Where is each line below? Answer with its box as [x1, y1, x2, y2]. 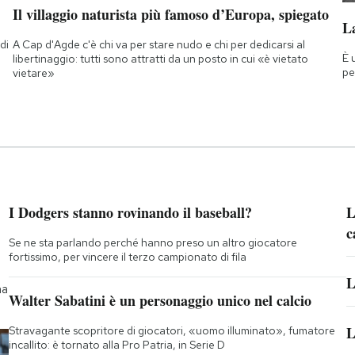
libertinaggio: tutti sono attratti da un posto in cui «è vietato [12, 51, 308, 66]
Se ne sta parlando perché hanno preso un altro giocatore [8, 235, 297, 250]
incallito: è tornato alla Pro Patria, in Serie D [8, 337, 225, 352]
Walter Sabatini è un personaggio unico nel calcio [8, 289, 311, 311]
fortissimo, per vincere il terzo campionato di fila [8, 249, 246, 264]
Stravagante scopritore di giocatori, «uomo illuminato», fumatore [8, 323, 335, 338]
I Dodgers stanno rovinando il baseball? [8, 201, 252, 223]
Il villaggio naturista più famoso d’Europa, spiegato [12, 3, 329, 25]
